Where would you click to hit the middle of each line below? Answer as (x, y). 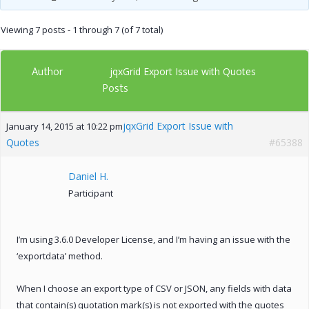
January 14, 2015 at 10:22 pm (64, 126)
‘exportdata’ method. (60, 256)
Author (48, 72)
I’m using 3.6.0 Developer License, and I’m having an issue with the (153, 239)
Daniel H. (88, 176)
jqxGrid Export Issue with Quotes (183, 71)
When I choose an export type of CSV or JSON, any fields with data (154, 288)
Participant (91, 193)
